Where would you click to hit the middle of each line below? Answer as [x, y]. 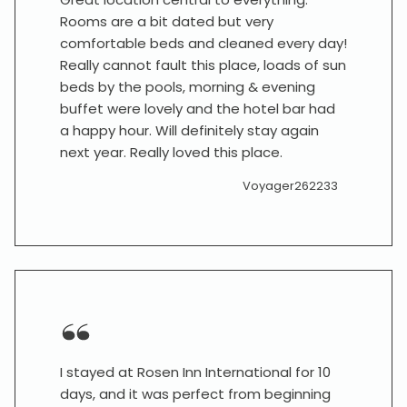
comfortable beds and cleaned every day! [203, 43]
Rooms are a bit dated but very [167, 21]
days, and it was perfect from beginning [195, 394]
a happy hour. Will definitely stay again [189, 130]
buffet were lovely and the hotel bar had [198, 109]
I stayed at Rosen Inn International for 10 [195, 372]
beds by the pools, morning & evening [188, 87]
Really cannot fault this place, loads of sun [203, 65]
